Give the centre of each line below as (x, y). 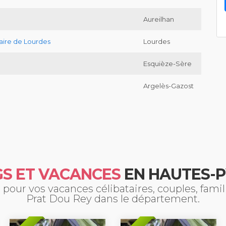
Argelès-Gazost (168, 86)
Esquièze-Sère (167, 64)
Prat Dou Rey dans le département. (113, 199)
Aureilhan (159, 19)
